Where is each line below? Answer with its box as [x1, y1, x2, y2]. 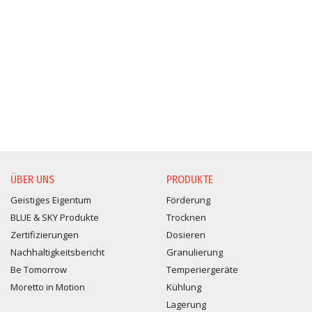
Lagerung [166, 297, 206, 311]
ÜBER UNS [10, 172, 54, 186]
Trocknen [166, 210, 206, 224]
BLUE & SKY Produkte [10, 210, 99, 224]
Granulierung [166, 245, 223, 258]
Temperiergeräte [166, 263, 238, 276]
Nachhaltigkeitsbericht [10, 245, 104, 258]
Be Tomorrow [10, 263, 67, 276]
